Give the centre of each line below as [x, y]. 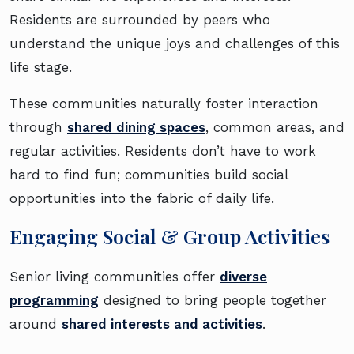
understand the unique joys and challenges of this [175, 43]
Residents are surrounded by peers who [140, 19]
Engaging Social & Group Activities [169, 235]
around [36, 324]
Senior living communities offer [115, 276]
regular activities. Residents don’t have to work [163, 151]
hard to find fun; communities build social [149, 174]
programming [54, 300]
